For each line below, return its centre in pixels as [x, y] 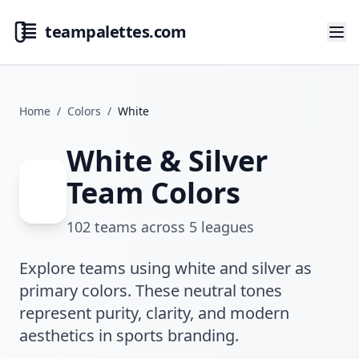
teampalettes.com [115, 32]
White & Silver [167, 161]
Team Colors [154, 193]
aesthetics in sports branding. [129, 335]
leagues [226, 227]
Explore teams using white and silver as [165, 268]
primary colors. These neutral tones [151, 290]
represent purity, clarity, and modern [154, 313]
